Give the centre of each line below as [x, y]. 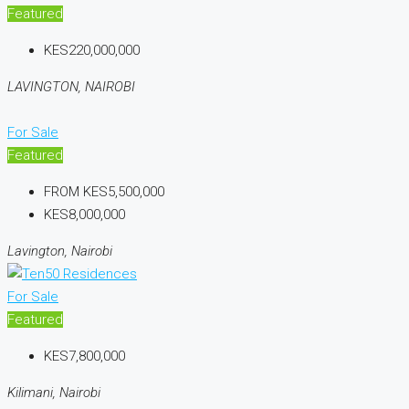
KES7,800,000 [84, 356]
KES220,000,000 [92, 50]
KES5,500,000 [124, 191]
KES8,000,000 [84, 214]
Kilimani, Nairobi [54, 392]
